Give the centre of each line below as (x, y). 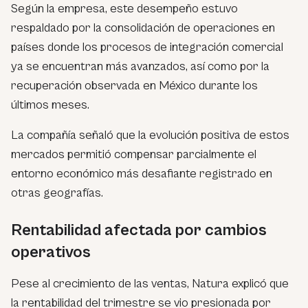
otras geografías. (57, 192)
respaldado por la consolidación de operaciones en (143, 27)
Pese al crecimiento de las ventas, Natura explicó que (150, 283)
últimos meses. (50, 104)
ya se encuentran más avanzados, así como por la (140, 66)
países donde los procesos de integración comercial (147, 47)
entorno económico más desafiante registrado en (142, 173)
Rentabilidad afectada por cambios (139, 230)
